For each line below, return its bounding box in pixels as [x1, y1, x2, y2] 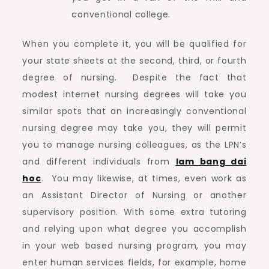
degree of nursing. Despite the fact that [22, 71, 247, 83]
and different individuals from [22, 156, 176, 168]
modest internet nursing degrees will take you [22, 88, 247, 100]
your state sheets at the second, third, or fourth [22, 55, 247, 67]
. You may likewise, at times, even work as [41, 172, 247, 184]
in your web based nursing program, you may [22, 240, 247, 252]
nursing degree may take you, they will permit [22, 122, 247, 134]
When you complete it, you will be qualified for [22, 38, 247, 50]
